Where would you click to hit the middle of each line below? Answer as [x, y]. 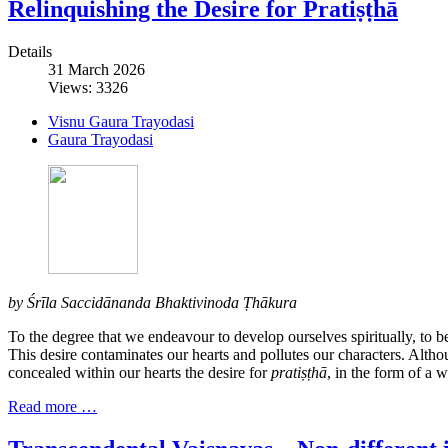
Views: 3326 [88, 88]
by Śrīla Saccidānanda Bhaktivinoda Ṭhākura [152, 303]
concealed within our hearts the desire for [139, 373]
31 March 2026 [96, 70]
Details [30, 52]
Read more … [52, 407]
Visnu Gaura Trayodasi [121, 122]
